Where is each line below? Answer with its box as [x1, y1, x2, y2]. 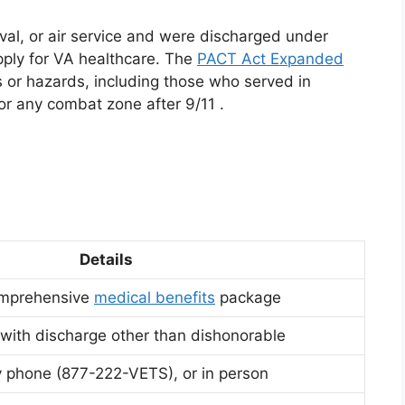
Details [79, 250, 133, 268]
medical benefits [94, 288, 215, 306]
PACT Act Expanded [197, 50, 344, 68]
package [215, 288, 281, 306]
